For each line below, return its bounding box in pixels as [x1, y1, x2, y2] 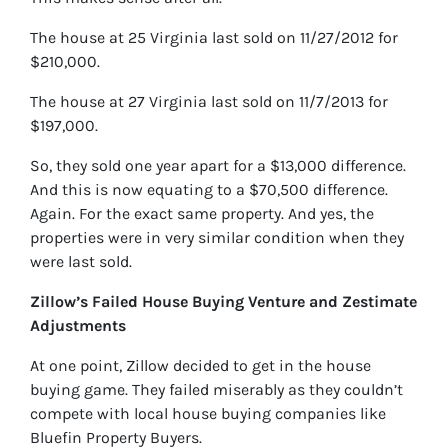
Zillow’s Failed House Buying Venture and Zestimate [30, 292, 417, 312]
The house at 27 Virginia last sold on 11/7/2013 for [30, 92, 388, 112]
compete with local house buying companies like [30, 404, 386, 424]
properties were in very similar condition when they [30, 228, 404, 248]
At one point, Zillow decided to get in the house [30, 356, 371, 376]
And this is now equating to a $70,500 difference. [30, 180, 388, 200]
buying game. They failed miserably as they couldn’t [30, 380, 403, 400]
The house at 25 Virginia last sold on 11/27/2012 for [30, 28, 398, 48]
